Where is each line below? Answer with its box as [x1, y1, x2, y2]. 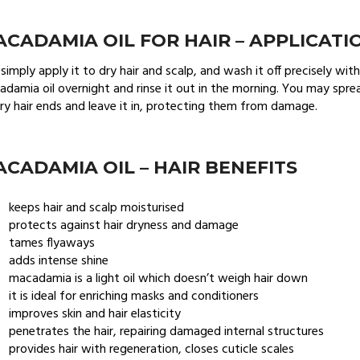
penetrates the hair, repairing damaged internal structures [9, 321, 325, 342]
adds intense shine [9, 250, 109, 272]
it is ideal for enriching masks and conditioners [9, 285, 260, 307]
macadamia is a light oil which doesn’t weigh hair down [9, 268, 309, 289]
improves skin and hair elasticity [9, 303, 182, 325]
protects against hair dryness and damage [9, 215, 239, 236]
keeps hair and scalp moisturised [9, 197, 185, 219]
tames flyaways [9, 232, 96, 254]
